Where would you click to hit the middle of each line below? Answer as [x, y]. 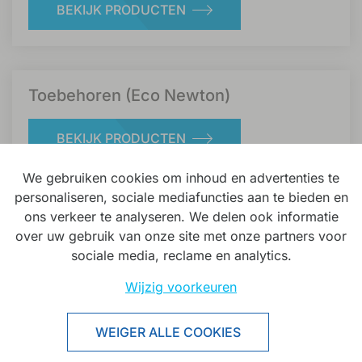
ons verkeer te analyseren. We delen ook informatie [181, 217]
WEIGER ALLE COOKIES [168, 332]
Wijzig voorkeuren [181, 287]
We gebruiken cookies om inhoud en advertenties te [181, 178]
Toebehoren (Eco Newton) [129, 95]
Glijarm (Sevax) [87, 223]
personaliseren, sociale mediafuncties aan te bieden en [181, 197]
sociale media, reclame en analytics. [181, 255]
